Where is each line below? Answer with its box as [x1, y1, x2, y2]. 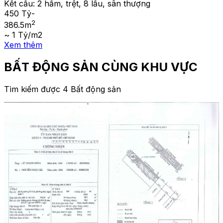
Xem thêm [4, 39, 42, 50]
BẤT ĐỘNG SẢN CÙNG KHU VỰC [4, 59, 198, 74]
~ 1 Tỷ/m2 [4, 29, 42, 40]
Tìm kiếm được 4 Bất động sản [4, 84, 121, 94]
